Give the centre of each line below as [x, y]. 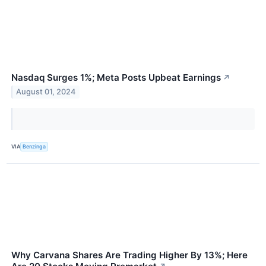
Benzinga [34, 147]
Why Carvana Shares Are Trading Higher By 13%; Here [129, 255]
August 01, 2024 [46, 92]
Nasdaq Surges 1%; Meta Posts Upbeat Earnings [116, 77]
